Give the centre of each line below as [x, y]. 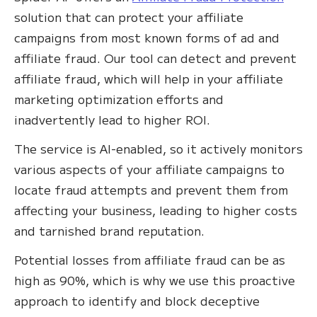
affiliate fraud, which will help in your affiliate [149, 79]
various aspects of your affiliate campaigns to [149, 169]
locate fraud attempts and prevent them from [151, 190]
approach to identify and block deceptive [137, 301]
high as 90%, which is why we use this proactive [155, 280]
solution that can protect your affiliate [129, 17]
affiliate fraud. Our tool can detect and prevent [155, 58]
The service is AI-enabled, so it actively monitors [158, 149]
